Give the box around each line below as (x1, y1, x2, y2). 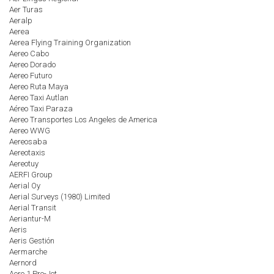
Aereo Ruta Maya (9, 82, 68, 91)
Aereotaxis (9, 148, 45, 157)
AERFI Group (9, 170, 53, 179)
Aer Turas (9, 5, 43, 14)
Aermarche (9, 247, 47, 256)
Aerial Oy (9, 181, 40, 190)
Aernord (9, 258, 37, 267)
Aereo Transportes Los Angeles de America (9, 115, 157, 124)
